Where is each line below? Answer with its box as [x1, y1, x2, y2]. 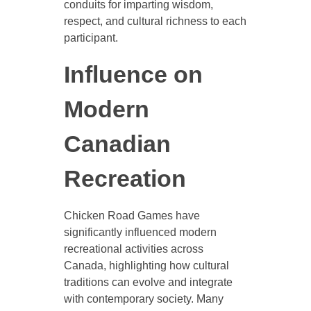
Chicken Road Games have [63, 210, 200, 222]
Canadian [63, 131, 171, 157]
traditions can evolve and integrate [63, 276, 233, 289]
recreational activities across [63, 243, 203, 255]
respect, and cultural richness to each [63, 15, 246, 27]
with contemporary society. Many [63, 293, 224, 305]
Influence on [63, 61, 203, 87]
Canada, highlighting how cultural [63, 260, 229, 272]
